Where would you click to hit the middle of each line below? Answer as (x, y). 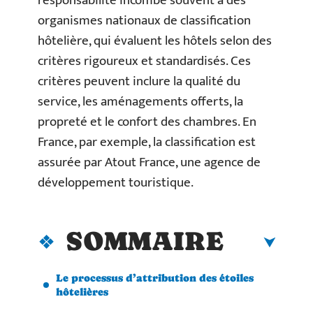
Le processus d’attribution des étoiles (155, 277)
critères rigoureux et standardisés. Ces (144, 61)
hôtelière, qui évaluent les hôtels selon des (155, 41)
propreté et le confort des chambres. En (147, 122)
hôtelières (82, 291)
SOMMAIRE (145, 241)
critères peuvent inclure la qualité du (139, 81)
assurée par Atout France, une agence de (149, 162)
